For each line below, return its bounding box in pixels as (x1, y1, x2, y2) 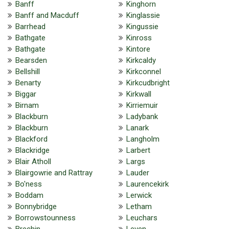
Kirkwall (126, 89, 151, 99)
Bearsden (15, 55, 47, 65)
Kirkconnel (126, 66, 161, 76)
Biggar (15, 89, 36, 99)
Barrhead (15, 21, 45, 31)
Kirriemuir (126, 100, 158, 110)
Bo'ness (15, 179, 42, 189)
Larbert (126, 145, 150, 155)
